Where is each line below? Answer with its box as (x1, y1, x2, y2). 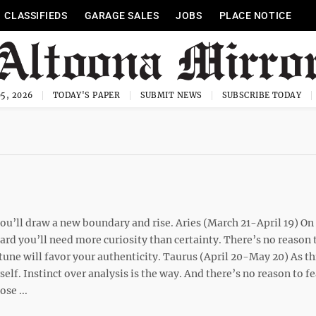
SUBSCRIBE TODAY (221, 90, 302, 100)
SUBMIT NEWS (140, 90, 202, 100)
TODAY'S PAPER (52, 90, 121, 100)
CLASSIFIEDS (4, 10, 68, 21)
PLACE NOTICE (219, 10, 292, 21)
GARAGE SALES (84, 10, 159, 21)
